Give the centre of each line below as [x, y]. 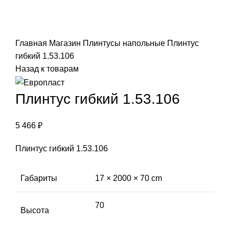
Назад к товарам [47, 69]
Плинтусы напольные [125, 43]
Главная [32, 43]
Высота [35, 210]
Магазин [66, 43]
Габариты [39, 178]
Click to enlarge [44, 30]
